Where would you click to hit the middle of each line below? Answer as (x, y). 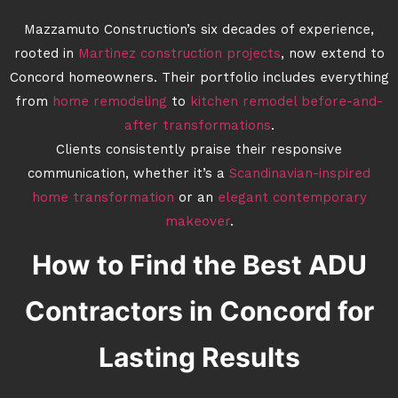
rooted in (44, 55)
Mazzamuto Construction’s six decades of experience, (199, 31)
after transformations (197, 127)
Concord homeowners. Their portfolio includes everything (199, 79)
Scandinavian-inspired (300, 175)
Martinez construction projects (179, 55)
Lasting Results (199, 357)
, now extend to (332, 55)
